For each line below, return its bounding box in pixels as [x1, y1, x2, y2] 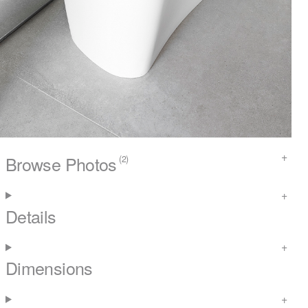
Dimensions [5, 255, 93, 280]
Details [5, 203, 56, 228]
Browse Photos [5, 151, 117, 177]
